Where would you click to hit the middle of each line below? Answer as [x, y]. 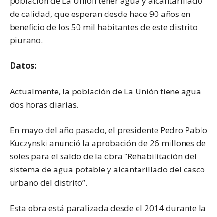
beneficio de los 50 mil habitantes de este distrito [104, 27]
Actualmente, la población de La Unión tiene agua [105, 91]
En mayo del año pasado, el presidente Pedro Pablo [108, 130]
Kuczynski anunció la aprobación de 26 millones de [108, 143]
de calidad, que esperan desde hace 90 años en [100, 14]
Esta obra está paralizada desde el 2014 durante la [108, 208]
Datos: [23, 65]
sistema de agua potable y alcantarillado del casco [107, 169]
